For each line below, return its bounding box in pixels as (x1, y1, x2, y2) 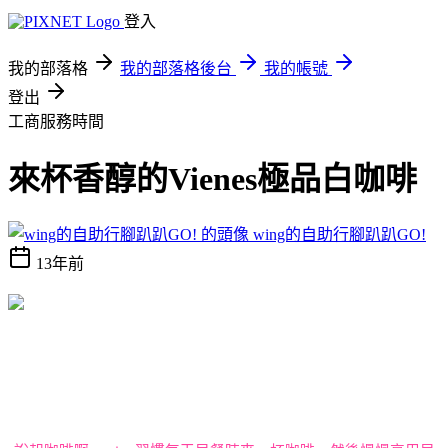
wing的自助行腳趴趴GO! (253, 225, 426, 243)
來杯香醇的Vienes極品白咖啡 (8, 161, 417, 198)
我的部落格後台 (120, 60, 232, 77)
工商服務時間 (8, 113, 104, 130)
